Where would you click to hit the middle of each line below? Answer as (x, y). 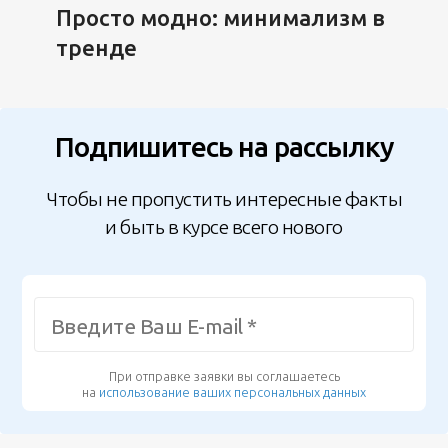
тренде (96, 47)
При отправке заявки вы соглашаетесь (224, 376)
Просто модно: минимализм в (220, 17)
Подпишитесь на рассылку (224, 147)
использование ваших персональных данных (232, 392)
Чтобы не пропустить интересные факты (224, 199)
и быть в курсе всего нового (224, 227)
